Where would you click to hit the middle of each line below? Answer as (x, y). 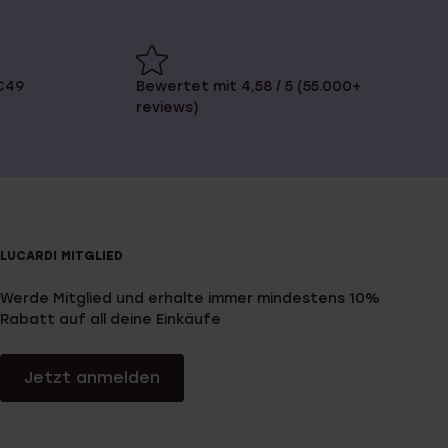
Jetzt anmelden (92, 377)
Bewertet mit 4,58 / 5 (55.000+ (248, 87)
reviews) (167, 108)
